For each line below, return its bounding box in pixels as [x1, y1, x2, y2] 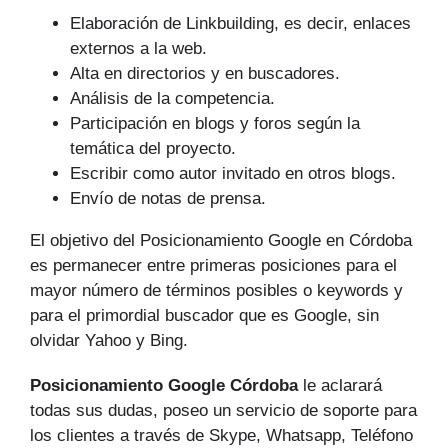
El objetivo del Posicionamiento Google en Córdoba [30, 231, 412, 251]
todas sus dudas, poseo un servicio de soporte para [30, 401, 417, 421]
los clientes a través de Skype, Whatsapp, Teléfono [30, 426, 413, 446]
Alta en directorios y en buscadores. [70, 64, 340, 84]
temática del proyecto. [70, 139, 236, 159]
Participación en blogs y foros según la [70, 114, 360, 134]
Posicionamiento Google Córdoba [30, 376, 298, 396]
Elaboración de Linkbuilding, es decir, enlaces [70, 14, 411, 34]
